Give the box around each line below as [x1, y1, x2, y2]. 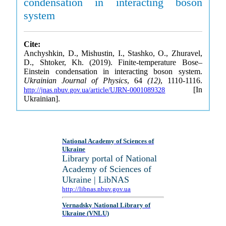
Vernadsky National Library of [62, 201, 151, 209]
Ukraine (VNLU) [62, 209, 109, 217]
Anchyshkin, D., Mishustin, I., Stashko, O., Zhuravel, [24, 49, 202, 58]
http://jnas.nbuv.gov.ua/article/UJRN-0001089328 [24, 86, 165, 94]
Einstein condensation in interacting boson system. [24, 67, 202, 76]
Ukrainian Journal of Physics [24, 76, 127, 85]
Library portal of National [62, 153, 157, 163]
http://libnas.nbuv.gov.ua [62, 185, 131, 193]
